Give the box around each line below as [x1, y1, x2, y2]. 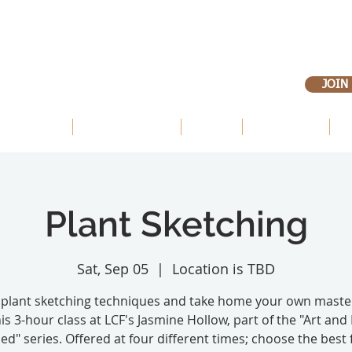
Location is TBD [172, 259, 275, 278]
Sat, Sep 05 [77, 259, 148, 278]
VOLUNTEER [255, 119, 317, 134]
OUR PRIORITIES [85, 119, 169, 134]
